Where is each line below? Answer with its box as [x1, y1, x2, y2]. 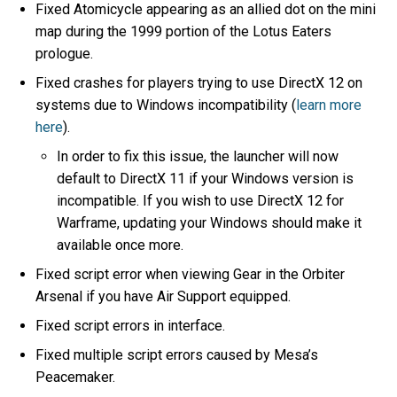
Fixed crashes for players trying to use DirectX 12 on [35, 74, 363, 91]
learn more [296, 96, 362, 113]
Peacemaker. [35, 368, 120, 385]
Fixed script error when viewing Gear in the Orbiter [35, 265, 346, 283]
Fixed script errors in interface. [35, 316, 230, 334]
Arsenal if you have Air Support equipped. [35, 287, 295, 305]
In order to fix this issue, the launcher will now [57, 147, 339, 165]
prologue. [35, 44, 97, 62]
